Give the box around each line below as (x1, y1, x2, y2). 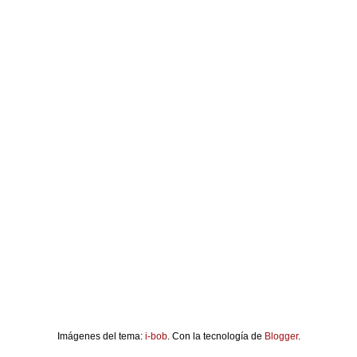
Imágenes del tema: (57, 331, 145, 343)
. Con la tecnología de (167, 331, 265, 343)
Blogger (264, 331, 298, 343)
